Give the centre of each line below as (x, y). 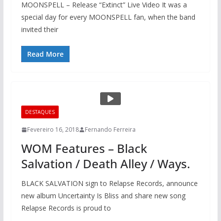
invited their (39, 29)
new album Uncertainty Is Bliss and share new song (103, 196)
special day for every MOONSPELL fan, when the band (108, 17)
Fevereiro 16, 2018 (53, 129)
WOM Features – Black (84, 148)
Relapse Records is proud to (66, 208)
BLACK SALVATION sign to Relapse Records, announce (109, 183)
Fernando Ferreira (110, 129)
